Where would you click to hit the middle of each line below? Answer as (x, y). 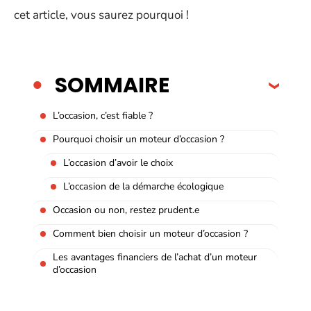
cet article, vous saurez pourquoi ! (101, 15)
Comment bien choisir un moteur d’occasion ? (150, 233)
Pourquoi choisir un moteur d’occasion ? (138, 139)
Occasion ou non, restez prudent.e (126, 210)
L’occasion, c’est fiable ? (103, 115)
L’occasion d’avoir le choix (118, 162)
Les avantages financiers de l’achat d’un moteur (155, 257)
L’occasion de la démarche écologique (143, 186)
